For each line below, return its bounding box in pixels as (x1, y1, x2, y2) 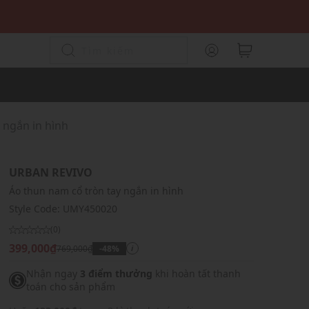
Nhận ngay (26, 267, 80, 280)
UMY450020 (62, 202, 117, 215)
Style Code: (8, 202, 63, 215)
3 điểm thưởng (79, 267, 152, 280)
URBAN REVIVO (8, 165, 92, 180)
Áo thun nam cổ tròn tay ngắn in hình (8, 184, 183, 197)
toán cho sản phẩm (26, 280, 115, 293)
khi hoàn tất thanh (152, 267, 241, 280)
